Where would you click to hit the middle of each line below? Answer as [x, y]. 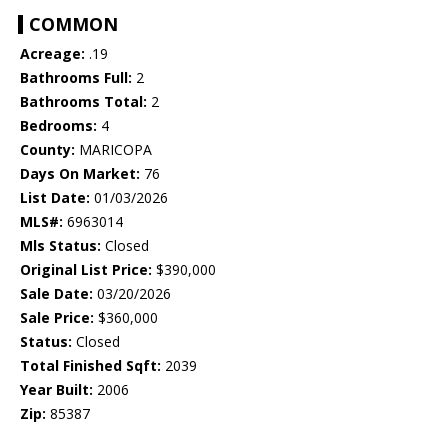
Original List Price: [86, 270]
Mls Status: [60, 246]
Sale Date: [56, 294]
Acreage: [52, 54]
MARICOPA [113, 150]
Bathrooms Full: [76, 78]
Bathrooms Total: [83, 102]
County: [47, 150]
